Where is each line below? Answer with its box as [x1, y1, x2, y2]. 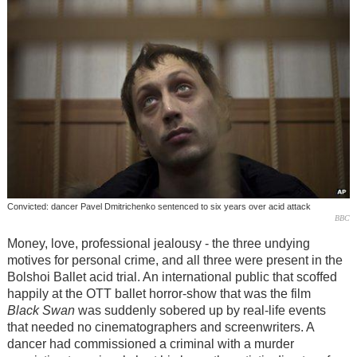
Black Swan [6, 303, 75, 317]
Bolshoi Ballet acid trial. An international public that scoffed [6, 269, 337, 284]
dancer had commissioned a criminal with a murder [6, 336, 294, 351]
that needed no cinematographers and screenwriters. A [6, 320, 314, 334]
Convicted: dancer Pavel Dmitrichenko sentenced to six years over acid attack [6, 201, 311, 211]
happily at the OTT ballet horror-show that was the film [6, 286, 311, 300]
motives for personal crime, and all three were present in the [6, 253, 343, 267]
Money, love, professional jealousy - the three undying [6, 236, 310, 250]
